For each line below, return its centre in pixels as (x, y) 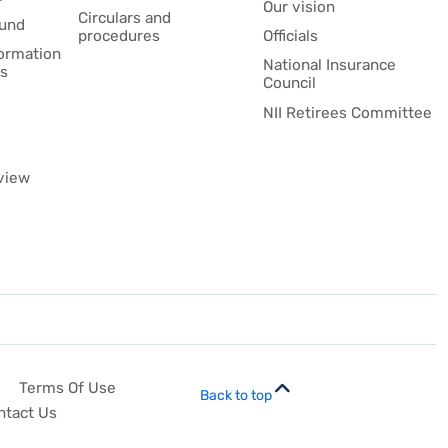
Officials (290, 36)
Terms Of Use (68, 387)
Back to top (235, 395)
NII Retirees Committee (347, 112)
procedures (119, 36)
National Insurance (329, 65)
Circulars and (125, 18)
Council (289, 83)
